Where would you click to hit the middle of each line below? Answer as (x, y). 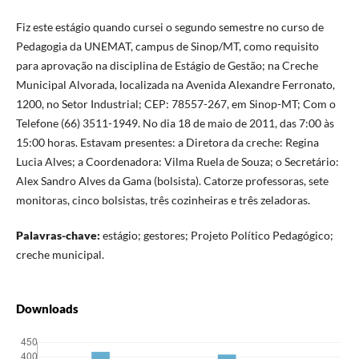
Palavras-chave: (58, 236)
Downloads (47, 309)
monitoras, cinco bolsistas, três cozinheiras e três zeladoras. (163, 200)
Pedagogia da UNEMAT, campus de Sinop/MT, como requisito (167, 46)
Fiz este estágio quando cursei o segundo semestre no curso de (169, 27)
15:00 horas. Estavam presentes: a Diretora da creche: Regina (167, 143)
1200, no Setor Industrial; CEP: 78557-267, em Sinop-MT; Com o (175, 104)
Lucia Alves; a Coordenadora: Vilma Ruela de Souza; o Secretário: (177, 162)
